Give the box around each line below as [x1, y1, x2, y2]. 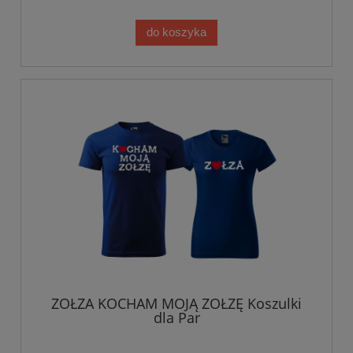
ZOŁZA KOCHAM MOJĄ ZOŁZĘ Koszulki [51, 294, 302, 314]
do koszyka [147, 25, 206, 39]
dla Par [153, 308, 200, 328]
